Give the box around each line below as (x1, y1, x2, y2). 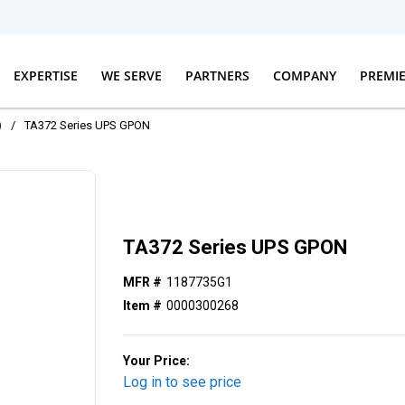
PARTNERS (184, 66, 250, 84)
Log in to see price (123, 373, 242, 391)
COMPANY (272, 66, 336, 84)
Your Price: (123, 353, 191, 369)
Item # (123, 298, 163, 314)
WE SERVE (100, 66, 162, 84)
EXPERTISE (13, 66, 78, 84)
